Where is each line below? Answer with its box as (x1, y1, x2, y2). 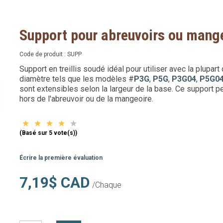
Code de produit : (19, 51, 67, 58)
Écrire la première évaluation (19, 154, 103, 161)
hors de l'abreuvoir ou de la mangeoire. (19, 94, 155, 104)
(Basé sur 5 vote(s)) (19, 129, 77, 136)
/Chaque (90, 180, 121, 190)
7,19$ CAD (19, 174, 90, 191)
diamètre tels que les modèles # (19, 74, 134, 84)
